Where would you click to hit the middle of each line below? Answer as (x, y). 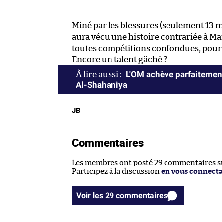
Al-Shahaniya (102, 85)
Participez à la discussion (116, 172)
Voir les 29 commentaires (142, 196)
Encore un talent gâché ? (119, 60)
